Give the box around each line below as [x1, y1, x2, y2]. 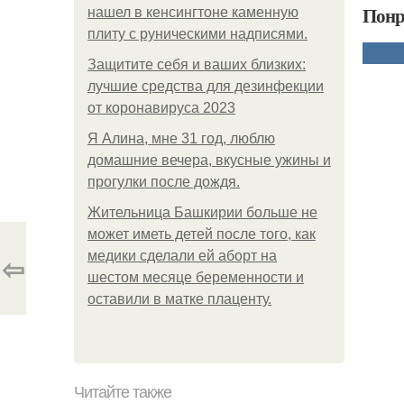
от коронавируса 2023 [87, 100, 235, 115]
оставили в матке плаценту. [87, 291, 271, 307]
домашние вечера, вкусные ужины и [87, 152, 331, 168]
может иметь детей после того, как [87, 226, 316, 242]
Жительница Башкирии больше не [87, 205, 317, 220]
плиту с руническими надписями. [87, 26, 308, 41]
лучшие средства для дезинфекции [87, 78, 324, 94]
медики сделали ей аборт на [87, 248, 277, 263]
